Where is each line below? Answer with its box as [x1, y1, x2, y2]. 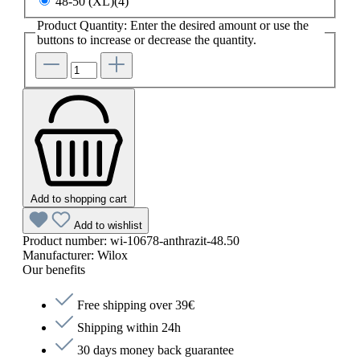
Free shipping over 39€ [74, 297, 194, 312]
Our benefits [22, 262, 85, 276]
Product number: [22, 233, 110, 247]
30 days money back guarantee [74, 342, 234, 357]
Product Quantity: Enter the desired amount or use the [37, 18, 309, 33]
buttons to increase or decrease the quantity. [37, 33, 256, 47]
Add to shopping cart [31, 192, 127, 205]
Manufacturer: [22, 247, 97, 262]
